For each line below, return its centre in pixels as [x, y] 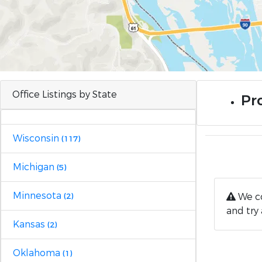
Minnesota [38, 196]
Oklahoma [38, 253]
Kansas [30, 224]
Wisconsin [37, 138]
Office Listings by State [65, 94]
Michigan [35, 167]
